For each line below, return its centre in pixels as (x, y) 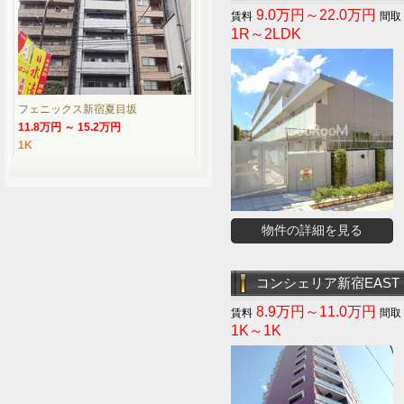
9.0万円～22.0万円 (316, 15)
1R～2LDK (266, 34)
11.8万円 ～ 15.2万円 (69, 127)
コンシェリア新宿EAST (328, 283)
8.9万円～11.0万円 (316, 312)
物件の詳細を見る (312, 230)
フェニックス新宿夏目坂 (78, 109)
